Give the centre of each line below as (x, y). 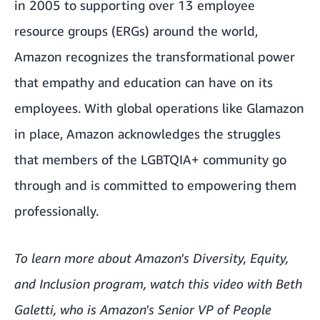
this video (216, 283)
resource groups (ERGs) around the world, (136, 30)
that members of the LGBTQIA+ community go (150, 159)
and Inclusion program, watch (101, 283)
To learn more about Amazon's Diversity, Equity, (151, 257)
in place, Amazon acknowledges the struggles (147, 133)
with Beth (273, 283)
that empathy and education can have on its (144, 82)
